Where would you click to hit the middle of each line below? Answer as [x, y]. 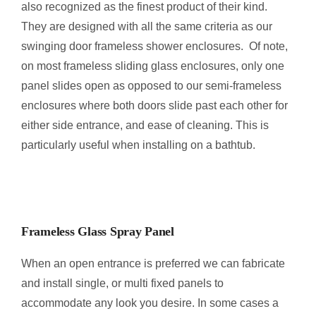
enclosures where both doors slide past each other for [154, 105]
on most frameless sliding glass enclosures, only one [152, 66]
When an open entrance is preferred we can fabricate [153, 263]
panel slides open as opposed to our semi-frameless [151, 85]
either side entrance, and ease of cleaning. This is [145, 125]
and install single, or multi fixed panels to [122, 283]
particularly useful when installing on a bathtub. [138, 145]
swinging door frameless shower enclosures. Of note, [154, 46]
